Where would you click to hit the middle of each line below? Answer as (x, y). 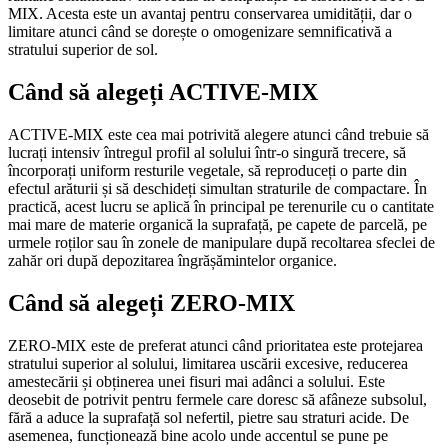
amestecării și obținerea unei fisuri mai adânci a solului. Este (196, 381)
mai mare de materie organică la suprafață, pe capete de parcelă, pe (217, 224)
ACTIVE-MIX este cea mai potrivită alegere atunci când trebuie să (218, 134)
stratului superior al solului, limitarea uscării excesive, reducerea (208, 363)
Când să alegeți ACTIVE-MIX (163, 91)
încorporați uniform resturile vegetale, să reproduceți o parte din (207, 170)
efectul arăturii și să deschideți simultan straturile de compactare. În (217, 188)
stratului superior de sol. (83, 49)
